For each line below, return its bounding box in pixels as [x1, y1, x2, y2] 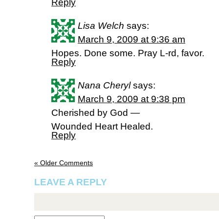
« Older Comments [34, 159, 93, 167]
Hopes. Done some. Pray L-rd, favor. [51, 48, 204, 58]
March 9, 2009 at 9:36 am [78, 34, 185, 44]
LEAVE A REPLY [34, 177, 107, 187]
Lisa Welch [78, 21, 124, 31]
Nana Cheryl [78, 80, 131, 90]
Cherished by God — [51, 108, 140, 118]
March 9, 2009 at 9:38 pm [78, 94, 185, 104]
